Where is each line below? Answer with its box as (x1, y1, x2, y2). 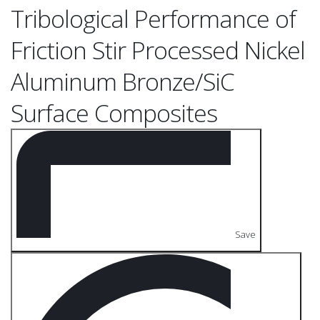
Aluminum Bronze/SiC (11, 65, 234, 99)
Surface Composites (11, 96, 217, 130)
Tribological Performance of (11, 2, 296, 36)
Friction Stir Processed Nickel (11, 34, 305, 67)
